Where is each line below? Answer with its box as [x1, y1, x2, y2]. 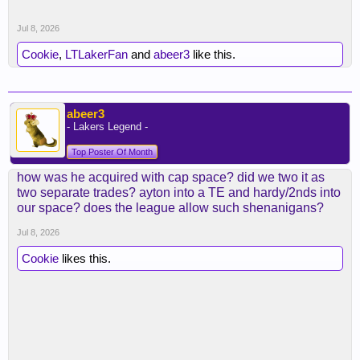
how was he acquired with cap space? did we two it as [17, 170, 325, 185]
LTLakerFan [65, 47, 128, 62]
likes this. [59, 252, 111, 266]
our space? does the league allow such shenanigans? [17, 201, 324, 215]
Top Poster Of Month [72, 147, 153, 157]
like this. [190, 47, 235, 62]
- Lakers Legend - [67, 121, 148, 133]
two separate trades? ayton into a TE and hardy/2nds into [17, 186, 341, 200]
